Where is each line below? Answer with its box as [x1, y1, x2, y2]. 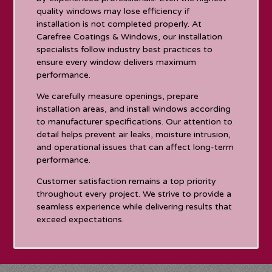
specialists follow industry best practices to [36, 44, 213, 55]
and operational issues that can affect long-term [36, 141, 234, 152]
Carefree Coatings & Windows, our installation [36, 31, 223, 42]
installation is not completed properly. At [36, 18, 202, 29]
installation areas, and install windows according [36, 103, 231, 114]
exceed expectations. [36, 214, 124, 225]
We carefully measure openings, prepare [36, 90, 199, 101]
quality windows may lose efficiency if [36, 5, 190, 16]
